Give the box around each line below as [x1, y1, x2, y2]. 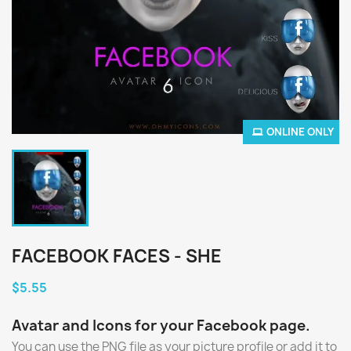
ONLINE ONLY [266, 125, 334, 139]
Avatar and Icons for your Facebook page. [12, 316, 310, 335]
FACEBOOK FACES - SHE [12, 244, 222, 268]
